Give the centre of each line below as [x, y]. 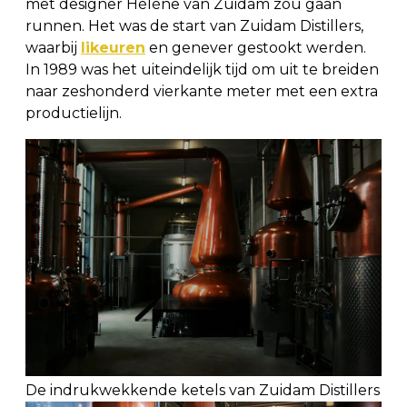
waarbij [53, 47]
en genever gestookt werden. [256, 47]
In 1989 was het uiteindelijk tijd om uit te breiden [202, 69]
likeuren [113, 47]
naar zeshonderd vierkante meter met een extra [202, 91]
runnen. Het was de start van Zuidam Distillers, [194, 25]
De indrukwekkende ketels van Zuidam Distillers [203, 391]
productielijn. [74, 113]
